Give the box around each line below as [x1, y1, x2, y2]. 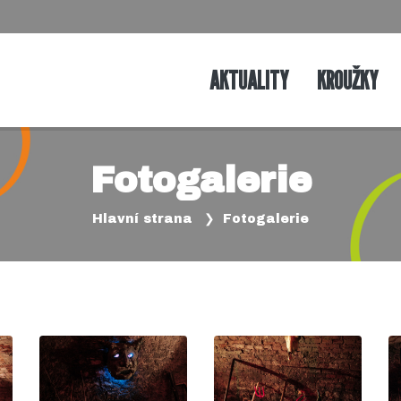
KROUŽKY [316, 64, 378, 96]
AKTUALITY [209, 64, 288, 96]
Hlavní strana [92, 212, 192, 226]
